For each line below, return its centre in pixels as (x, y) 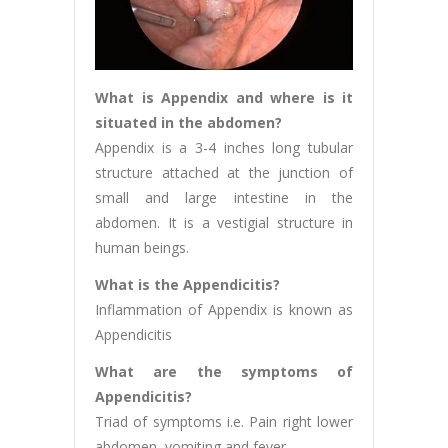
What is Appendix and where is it (224, 98)
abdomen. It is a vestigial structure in (224, 223)
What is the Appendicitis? (187, 285)
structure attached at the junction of (224, 173)
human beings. (142, 248)
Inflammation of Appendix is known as (224, 310)
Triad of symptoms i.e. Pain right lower (224, 422)
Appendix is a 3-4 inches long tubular (224, 148)
